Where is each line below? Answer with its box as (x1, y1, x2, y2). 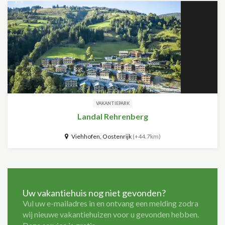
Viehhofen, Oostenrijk (68, 133, 133, 140)
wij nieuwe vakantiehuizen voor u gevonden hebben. (23, 209, 199, 219)
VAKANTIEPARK (95, 100, 130, 106)
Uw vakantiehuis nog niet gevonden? (23, 187, 166, 198)
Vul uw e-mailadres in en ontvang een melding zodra (23, 198, 198, 208)
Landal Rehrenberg (77, 111, 148, 121)
